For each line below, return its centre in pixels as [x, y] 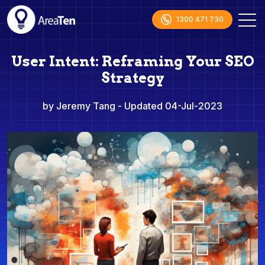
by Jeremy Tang [80, 106]
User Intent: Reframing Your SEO [132, 61]
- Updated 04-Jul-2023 [170, 106]
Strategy [132, 78]
